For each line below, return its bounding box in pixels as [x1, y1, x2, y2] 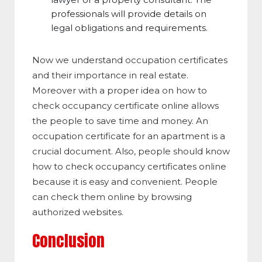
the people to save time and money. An [32, 115, 208, 127]
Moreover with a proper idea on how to [32, 85, 207, 96]
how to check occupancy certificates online [32, 161, 226, 173]
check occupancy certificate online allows [32, 100, 219, 112]
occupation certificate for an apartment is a [32, 130, 225, 142]
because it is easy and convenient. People [32, 176, 218, 188]
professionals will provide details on [51, 8, 206, 20]
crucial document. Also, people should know [32, 146, 230, 157]
